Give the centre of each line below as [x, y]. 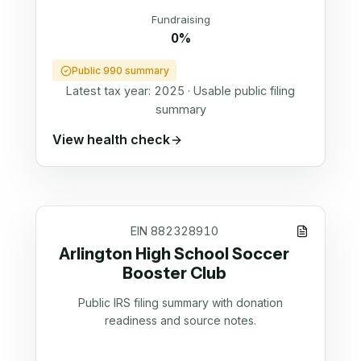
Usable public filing [244, 91]
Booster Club [174, 274]
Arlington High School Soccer [174, 254]
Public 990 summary [120, 71]
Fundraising [180, 19]
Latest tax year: [110, 91]
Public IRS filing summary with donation [180, 303]
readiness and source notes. [180, 321]
